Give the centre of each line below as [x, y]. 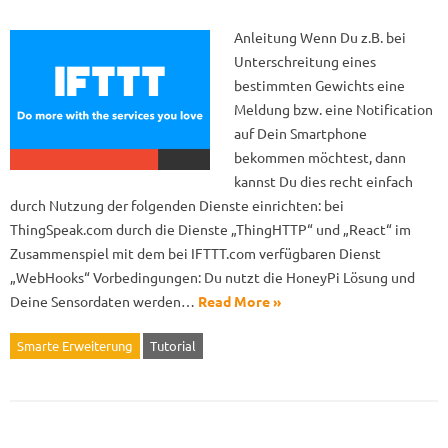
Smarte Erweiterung [75, 345]
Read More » [239, 301]
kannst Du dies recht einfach [323, 181]
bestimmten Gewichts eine [319, 85]
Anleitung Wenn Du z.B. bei [320, 37]
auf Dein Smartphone [300, 133]
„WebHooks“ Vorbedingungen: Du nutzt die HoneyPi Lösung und [212, 277]
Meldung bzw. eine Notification [333, 109]
